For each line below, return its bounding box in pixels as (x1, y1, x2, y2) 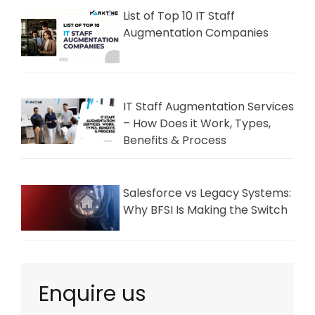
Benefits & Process (123, 132, 226, 149)
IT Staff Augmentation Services (123, 98, 294, 115)
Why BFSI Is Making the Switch (123, 201, 288, 218)
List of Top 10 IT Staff (123, 7, 235, 24)
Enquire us (39, 278, 146, 309)
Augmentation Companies (123, 24, 269, 41)
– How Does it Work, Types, (123, 115, 271, 132)
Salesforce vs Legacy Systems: (123, 184, 291, 201)
